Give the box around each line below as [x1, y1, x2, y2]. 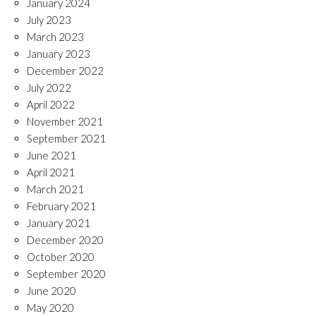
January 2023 [27, 47, 90, 60]
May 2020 [27, 301, 74, 314]
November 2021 [27, 115, 103, 128]
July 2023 [27, 13, 71, 26]
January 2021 [27, 217, 90, 229]
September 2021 [27, 132, 106, 145]
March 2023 [27, 30, 84, 43]
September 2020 [27, 267, 106, 280]
